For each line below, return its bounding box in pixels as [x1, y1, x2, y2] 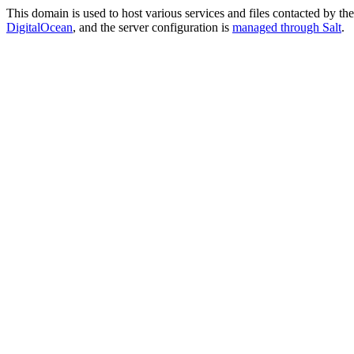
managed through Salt [232, 21, 341, 34]
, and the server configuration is [73, 21, 232, 34]
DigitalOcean [6, 21, 73, 34]
